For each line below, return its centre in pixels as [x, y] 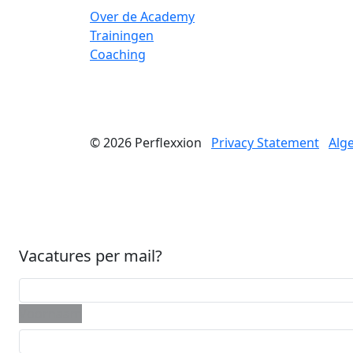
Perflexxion [168, 143]
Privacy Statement [265, 143]
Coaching [118, 55]
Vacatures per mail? [91, 256]
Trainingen [122, 36]
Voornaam [50, 314]
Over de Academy [142, 17]
